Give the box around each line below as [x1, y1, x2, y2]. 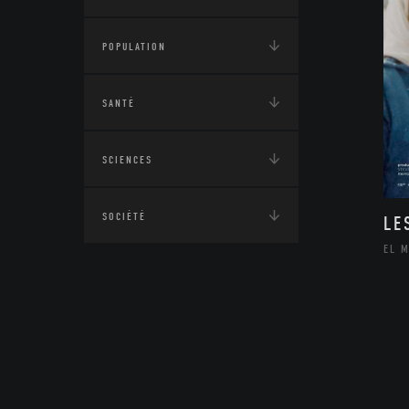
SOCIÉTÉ [102, 210, 146, 223]
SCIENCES [102, 153, 152, 166]
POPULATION [102, 40, 166, 53]
